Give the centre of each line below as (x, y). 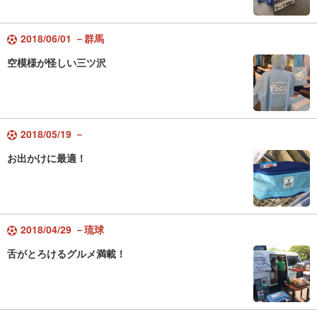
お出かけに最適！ (47, 158)
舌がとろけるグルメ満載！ (67, 253)
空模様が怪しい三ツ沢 (57, 62)
